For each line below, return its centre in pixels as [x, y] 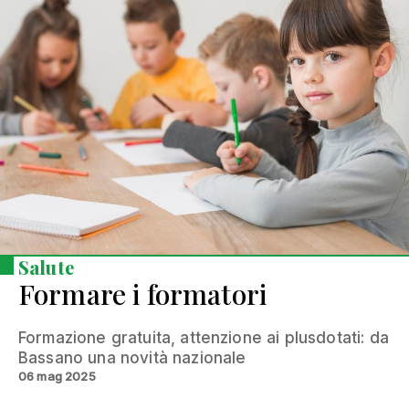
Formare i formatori [143, 294]
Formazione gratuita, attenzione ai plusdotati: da [204, 337]
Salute [46, 267]
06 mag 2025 [57, 376]
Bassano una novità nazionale [132, 357]
